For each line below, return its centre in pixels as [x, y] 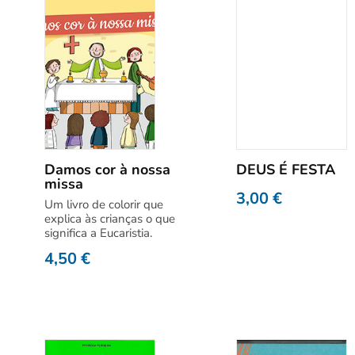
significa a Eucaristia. [98, 233]
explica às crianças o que [110, 219]
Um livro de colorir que [104, 204]
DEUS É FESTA [285, 170]
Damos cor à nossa [107, 170]
